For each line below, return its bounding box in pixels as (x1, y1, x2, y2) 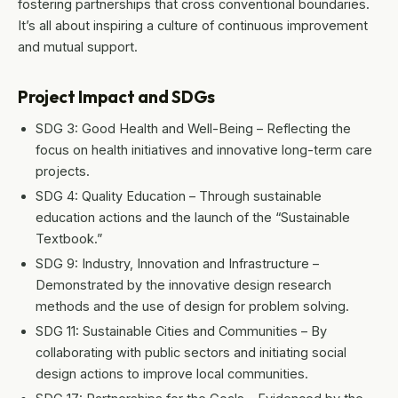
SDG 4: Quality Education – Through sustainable (36, 188, 322, 204)
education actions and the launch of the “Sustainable (36, 210, 350, 226)
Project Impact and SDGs (18, 86, 215, 108)
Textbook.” (36, 231, 102, 247)
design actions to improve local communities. (36, 366, 308, 382)
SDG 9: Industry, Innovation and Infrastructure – (36, 256, 319, 272)
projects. (36, 163, 90, 179)
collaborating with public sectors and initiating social (36, 345, 346, 361)
